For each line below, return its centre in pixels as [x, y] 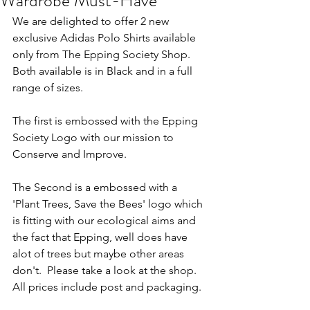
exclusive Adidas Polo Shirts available [106, 38]
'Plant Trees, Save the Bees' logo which [109, 204]
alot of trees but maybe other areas [100, 254]
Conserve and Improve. [70, 154]
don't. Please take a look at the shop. [106, 270]
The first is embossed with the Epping [107, 121]
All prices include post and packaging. [107, 287]
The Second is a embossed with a [96, 187]
